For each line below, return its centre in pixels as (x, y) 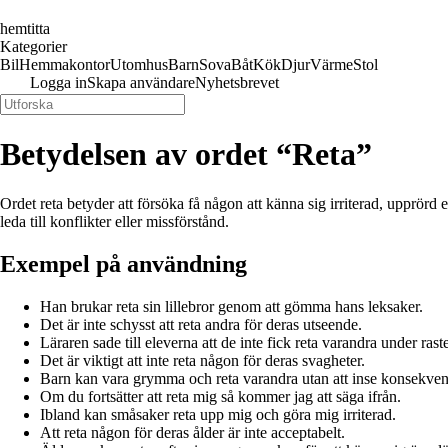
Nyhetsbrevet (237, 82)
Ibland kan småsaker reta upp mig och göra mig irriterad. (218, 414)
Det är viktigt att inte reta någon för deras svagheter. (202, 360)
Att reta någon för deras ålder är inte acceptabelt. (192, 432)
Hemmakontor (64, 64)
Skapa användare (141, 82)
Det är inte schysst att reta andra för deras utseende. (201, 324)
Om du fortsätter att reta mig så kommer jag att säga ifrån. (220, 396)
